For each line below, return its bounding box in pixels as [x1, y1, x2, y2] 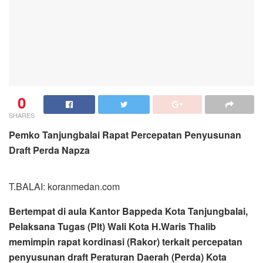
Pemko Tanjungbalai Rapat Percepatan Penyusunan [9, 127, 241, 141]
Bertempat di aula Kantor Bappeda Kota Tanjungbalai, [9, 204, 248, 218]
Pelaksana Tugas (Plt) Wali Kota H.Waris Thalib [9, 219, 216, 233]
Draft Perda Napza [9, 143, 90, 157]
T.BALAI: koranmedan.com [9, 179, 120, 193]
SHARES [9, 110, 35, 120]
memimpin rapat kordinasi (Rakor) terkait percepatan [9, 234, 242, 248]
